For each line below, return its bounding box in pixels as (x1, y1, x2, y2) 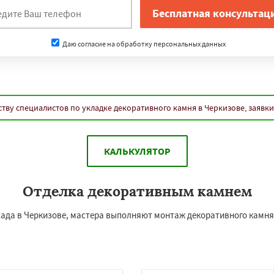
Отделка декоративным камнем (22, 182, 252, 200)
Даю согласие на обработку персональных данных (61, 39, 226, 48)
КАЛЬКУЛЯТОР (103, 145, 171, 157)
